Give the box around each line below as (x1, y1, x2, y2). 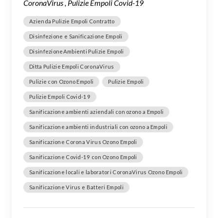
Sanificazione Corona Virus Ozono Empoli (29, 139, 137, 145)
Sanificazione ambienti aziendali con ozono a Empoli (29, 109, 164, 115)
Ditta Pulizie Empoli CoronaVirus (29, 63, 114, 70)
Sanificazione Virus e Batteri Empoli (29, 184, 124, 190)
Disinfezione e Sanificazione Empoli (29, 33, 123, 39)
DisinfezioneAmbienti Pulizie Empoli (29, 48, 124, 54)
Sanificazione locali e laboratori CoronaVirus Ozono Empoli (29, 169, 183, 175)
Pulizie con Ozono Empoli (29, 78, 94, 85)
